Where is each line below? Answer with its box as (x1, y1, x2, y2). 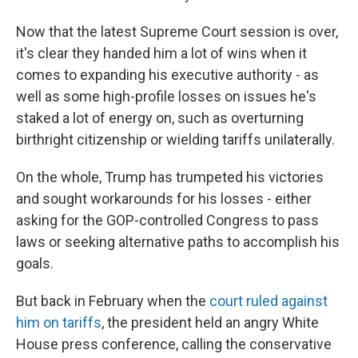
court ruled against (209, 292, 328, 309)
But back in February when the (16, 292, 209, 309)
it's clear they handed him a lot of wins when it (16, 45, 307, 62)
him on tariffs (16, 314, 101, 331)
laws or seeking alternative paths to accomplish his (16, 233, 340, 250)
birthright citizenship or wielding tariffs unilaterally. (16, 131, 335, 148)
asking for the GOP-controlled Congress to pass (16, 212, 319, 229)
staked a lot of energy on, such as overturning (16, 109, 304, 126)
